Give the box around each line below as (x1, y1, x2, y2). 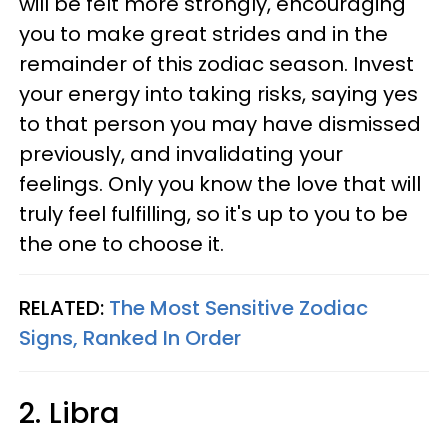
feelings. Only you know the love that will (19, 170, 421, 198)
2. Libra (19, 393, 136, 433)
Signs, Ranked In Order (19, 324, 241, 352)
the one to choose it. (19, 230, 234, 258)
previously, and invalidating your (19, 140, 343, 168)
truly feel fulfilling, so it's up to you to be (19, 200, 408, 228)
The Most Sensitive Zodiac (109, 294, 368, 322)
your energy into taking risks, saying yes (19, 80, 418, 108)
